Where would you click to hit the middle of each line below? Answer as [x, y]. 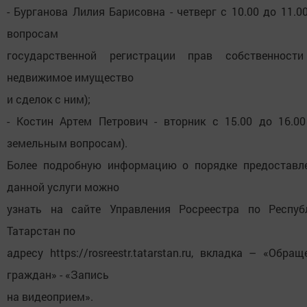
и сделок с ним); [49, 99]
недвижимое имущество [70, 77]
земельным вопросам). [67, 143]
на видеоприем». [50, 297]
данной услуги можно [63, 187]
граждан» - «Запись [58, 275]
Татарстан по [41, 231]
